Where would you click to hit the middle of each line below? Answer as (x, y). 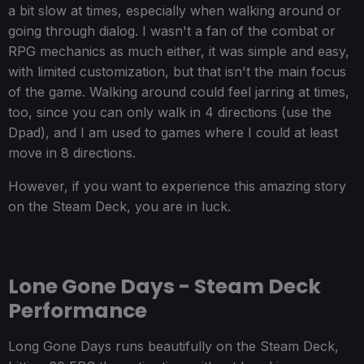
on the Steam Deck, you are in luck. (119, 207)
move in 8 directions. (72, 153)
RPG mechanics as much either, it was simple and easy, (179, 52)
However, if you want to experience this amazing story (177, 186)
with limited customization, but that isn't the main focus (177, 72)
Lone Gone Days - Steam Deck (165, 287)
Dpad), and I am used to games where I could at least (173, 133)
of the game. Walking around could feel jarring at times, (179, 92)
